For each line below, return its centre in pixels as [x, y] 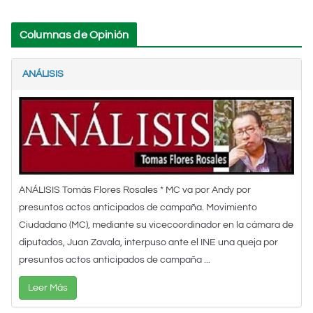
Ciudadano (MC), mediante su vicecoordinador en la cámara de [156, 225]
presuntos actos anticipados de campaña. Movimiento [138, 208]
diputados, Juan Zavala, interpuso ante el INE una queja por [148, 243]
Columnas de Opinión [74, 35]
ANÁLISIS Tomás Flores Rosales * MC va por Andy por [135, 190]
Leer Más [48, 288]
